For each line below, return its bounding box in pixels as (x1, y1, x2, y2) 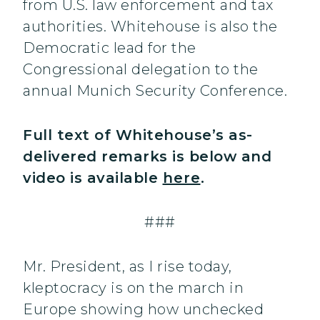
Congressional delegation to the (23, 61, 259, 79)
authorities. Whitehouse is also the (23, 18, 278, 36)
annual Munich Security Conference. (23, 82, 287, 100)
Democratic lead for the (23, 39, 196, 57)
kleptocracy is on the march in (23, 279, 244, 297)
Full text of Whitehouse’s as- (23, 126, 253, 144)
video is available (23, 169, 163, 187)
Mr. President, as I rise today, (23, 258, 232, 276)
